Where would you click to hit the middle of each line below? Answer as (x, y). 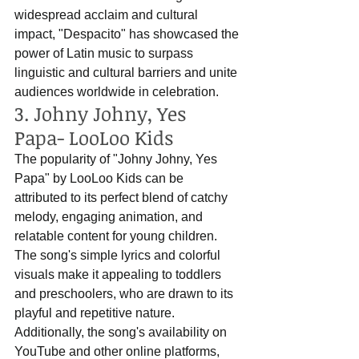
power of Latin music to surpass (105, 54)
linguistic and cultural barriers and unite (127, 73)
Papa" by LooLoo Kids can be (101, 179)
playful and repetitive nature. (96, 313)
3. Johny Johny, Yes (103, 114)
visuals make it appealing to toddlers (119, 275)
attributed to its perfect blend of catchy (123, 198)
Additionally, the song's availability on (122, 333)
